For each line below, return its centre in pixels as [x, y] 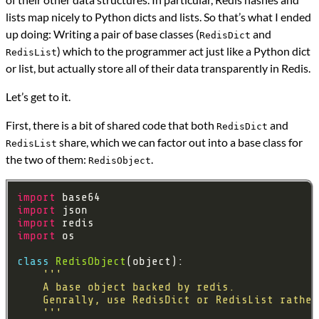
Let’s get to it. [38, 97]
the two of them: [47, 159]
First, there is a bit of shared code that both [111, 125]
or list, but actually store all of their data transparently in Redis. [158, 68]
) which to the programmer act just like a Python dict [184, 51]
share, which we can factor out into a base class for [180, 142]
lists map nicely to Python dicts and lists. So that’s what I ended [158, 17]
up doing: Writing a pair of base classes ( [103, 34]
